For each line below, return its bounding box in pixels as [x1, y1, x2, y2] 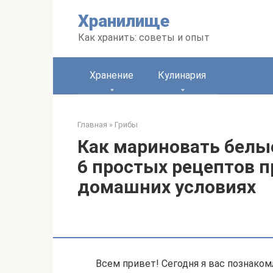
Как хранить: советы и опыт [78, 32, 210, 43]
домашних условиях [77, 176, 256, 197]
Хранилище [78, 11, 169, 31]
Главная [77, 120, 107, 129]
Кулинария [158, 69, 206, 81]
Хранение [90, 69, 133, 81]
